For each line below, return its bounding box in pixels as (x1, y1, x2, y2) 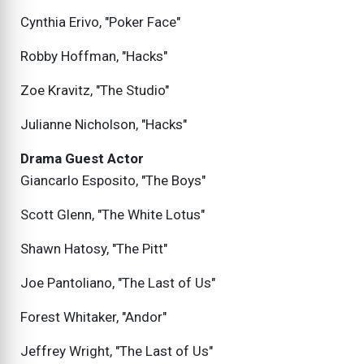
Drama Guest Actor (20, 150, 144, 167)
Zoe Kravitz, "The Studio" (20, 82, 169, 99)
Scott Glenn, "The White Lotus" (20, 206, 205, 223)
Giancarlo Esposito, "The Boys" (20, 172, 206, 189)
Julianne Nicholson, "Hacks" (20, 116, 187, 133)
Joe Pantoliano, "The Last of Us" (20, 275, 215, 292)
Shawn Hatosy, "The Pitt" (20, 240, 167, 258)
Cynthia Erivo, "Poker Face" (20, 14, 180, 31)
